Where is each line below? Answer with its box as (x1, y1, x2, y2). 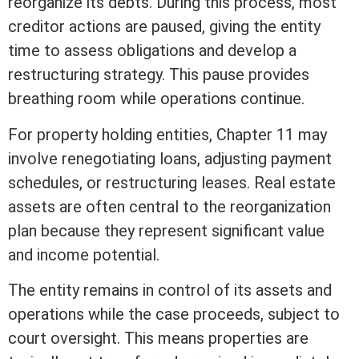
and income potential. (8, 244, 159, 264)
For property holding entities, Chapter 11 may (8, 124, 327, 144)
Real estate (254, 172, 336, 192)
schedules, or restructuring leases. (8, 172, 254, 192)
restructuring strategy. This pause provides (8, 65, 309, 85)
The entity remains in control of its (8, 280, 256, 300)
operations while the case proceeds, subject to (8, 304, 340, 324)
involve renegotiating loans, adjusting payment (8, 148, 332, 168)
